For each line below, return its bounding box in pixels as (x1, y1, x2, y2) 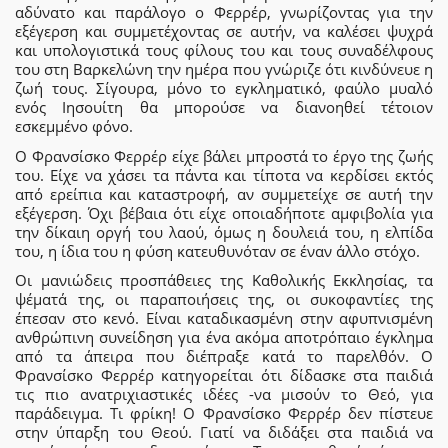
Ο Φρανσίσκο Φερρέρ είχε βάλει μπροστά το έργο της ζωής (15, 145, 433, 166)
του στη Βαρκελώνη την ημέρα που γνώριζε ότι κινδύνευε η (15, 59, 433, 80)
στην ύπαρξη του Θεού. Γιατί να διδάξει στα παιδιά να (15, 422, 433, 443)
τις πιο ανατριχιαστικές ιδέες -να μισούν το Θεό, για (15, 384, 433, 405)
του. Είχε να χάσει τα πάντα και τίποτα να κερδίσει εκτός (15, 164, 433, 185)
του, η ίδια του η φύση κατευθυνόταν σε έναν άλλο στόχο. (15, 240, 420, 261)
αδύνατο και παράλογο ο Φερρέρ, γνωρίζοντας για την (15, 2, 433, 23)
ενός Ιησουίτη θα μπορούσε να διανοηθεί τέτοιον (15, 97, 433, 118)
